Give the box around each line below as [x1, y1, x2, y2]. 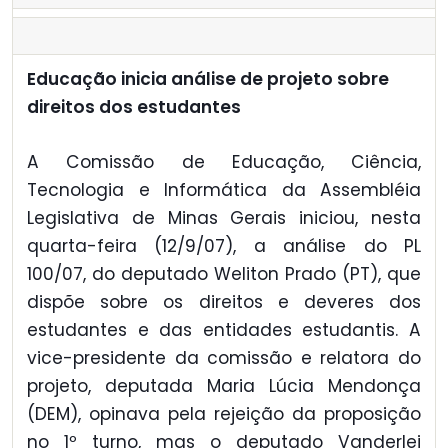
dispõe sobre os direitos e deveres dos [27, 289, 421, 314]
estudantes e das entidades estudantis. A [27, 317, 421, 342]
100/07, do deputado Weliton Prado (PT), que [27, 261, 421, 286]
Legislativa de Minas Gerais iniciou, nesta [27, 205, 421, 230]
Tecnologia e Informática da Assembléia [27, 177, 421, 202]
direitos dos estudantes [27, 95, 241, 120]
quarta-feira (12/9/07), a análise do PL [27, 233, 421, 258]
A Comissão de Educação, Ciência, [27, 149, 421, 174]
